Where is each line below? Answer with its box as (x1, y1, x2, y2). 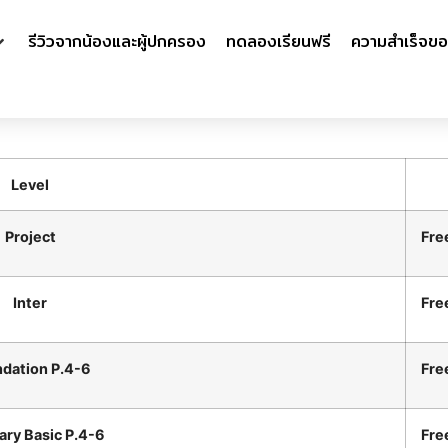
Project (4, 228, 56, 246)
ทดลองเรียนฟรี (226, 29, 332, 55)
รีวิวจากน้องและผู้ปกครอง (28, 29, 207, 55)
